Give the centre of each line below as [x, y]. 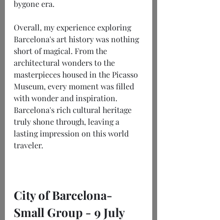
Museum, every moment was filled [75, 86]
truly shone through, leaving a [68, 122]
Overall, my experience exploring [73, 27]
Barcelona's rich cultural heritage [74, 110]
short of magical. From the [61, 51]
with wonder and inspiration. [67, 98]
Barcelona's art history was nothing [77, 39]
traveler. [28, 145]
